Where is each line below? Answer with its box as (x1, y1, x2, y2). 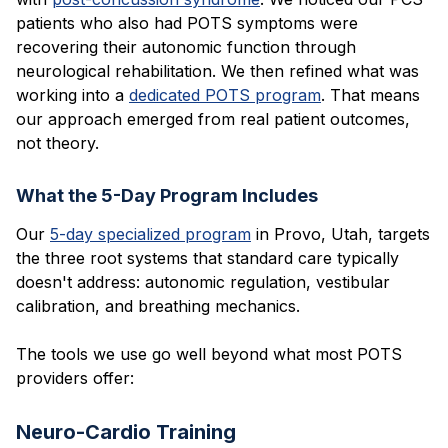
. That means (321, 84, 420, 105)
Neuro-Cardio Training (16, 419, 236, 444)
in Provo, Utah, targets (251, 223, 430, 244)
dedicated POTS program (129, 84, 321, 105)
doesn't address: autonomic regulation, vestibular (16, 271, 390, 292)
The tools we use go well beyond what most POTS (16, 343, 402, 364)
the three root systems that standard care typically (16, 247, 399, 268)
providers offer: (16, 367, 134, 388)
